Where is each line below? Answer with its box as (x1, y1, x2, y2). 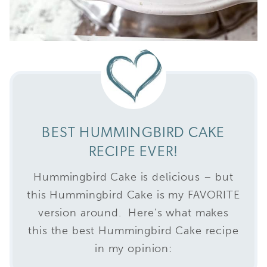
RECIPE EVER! (88, 145, 179, 160)
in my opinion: (95, 241, 172, 255)
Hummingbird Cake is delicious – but (33, 170, 234, 184)
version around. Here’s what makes (38, 206, 229, 219)
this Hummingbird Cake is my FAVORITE (27, 188, 240, 201)
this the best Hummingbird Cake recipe (28, 223, 239, 237)
